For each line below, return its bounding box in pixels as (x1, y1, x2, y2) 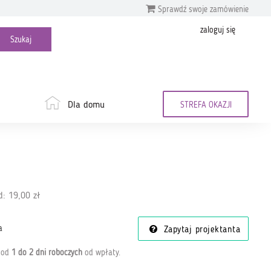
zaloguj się (200, 26, 235, 34)
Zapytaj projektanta (160, 226, 240, 235)
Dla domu (67, 100, 105, 110)
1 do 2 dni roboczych (11, 248, 82, 257)
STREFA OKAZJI (180, 101, 232, 109)
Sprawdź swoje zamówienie (155, 5, 249, 14)
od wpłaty (82, 248, 119, 257)
